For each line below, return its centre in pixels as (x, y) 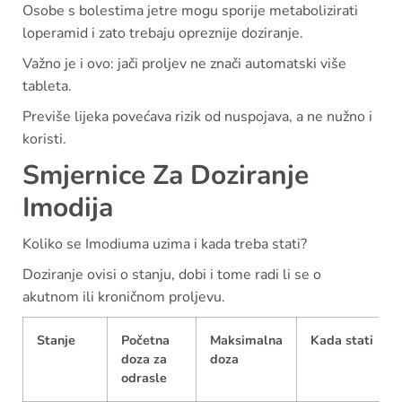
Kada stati (342, 341)
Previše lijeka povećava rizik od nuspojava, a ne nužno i (197, 117)
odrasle (144, 378)
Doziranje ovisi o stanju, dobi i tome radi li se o (172, 275)
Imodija (68, 208)
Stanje (56, 341)
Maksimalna (246, 341)
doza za (144, 359)
